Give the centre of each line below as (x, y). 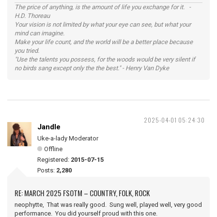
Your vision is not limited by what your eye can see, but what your (103, 25)
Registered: (54, 160)
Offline (53, 149)
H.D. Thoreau (32, 16)
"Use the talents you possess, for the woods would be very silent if (105, 60)
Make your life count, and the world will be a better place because (104, 42)
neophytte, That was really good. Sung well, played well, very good (108, 205)
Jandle (49, 127)
